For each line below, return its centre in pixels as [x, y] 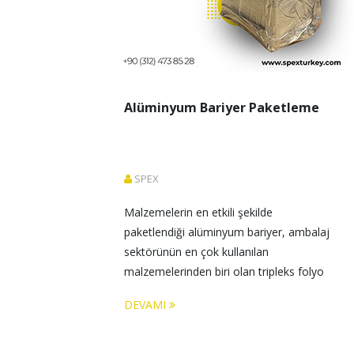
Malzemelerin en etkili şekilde [200, 212]
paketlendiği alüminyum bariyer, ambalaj [228, 232]
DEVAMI [147, 305]
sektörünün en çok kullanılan [198, 252]
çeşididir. [147, 291]
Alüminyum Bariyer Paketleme [222, 107]
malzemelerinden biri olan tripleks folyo [226, 271]
